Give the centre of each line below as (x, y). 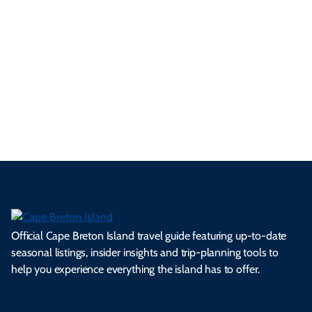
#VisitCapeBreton (156, 32)
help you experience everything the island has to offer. (136, 270)
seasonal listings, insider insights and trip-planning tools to (145, 253)
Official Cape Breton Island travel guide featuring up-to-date (149, 236)
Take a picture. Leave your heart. (156, 12)
